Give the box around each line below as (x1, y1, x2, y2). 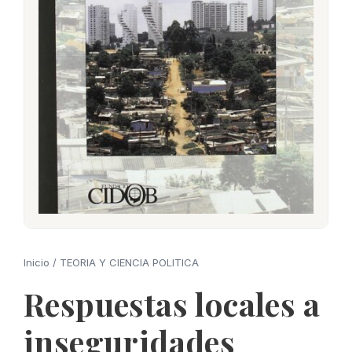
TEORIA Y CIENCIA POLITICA (60, 256, 199, 269)
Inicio (24, 256, 49, 269)
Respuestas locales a (24, 283, 320, 325)
